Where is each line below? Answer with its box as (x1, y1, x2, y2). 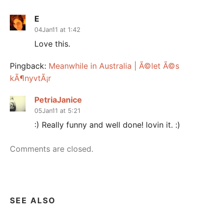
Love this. (34, 39, 70, 49)
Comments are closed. (10, 144, 93, 154)
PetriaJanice (34, 94, 82, 105)
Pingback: (10, 60, 49, 71)
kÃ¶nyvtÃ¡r (10, 73, 51, 83)
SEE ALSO (10, 195, 56, 206)
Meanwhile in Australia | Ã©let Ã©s (49, 60, 179, 71)
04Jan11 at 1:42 (34, 26, 81, 34)
